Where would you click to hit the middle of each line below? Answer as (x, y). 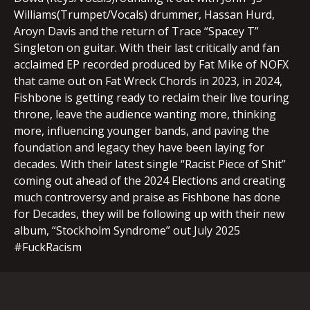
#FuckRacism (48, 247)
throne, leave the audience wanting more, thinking (145, 115)
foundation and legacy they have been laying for (139, 148)
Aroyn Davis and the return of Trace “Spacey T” (136, 31)
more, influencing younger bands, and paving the (142, 131)
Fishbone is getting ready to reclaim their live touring (152, 98)
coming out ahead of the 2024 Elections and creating (150, 181)
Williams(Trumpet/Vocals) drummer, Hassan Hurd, (144, 15)
